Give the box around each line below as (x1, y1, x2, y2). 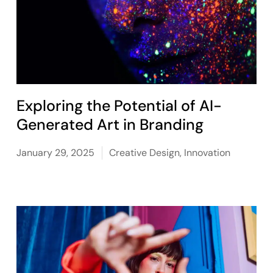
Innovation (184, 146, 231, 159)
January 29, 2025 (16, 146, 95, 159)
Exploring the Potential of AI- (16, 96, 222, 116)
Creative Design (109, 146, 180, 159)
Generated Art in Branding (16, 115, 204, 135)
